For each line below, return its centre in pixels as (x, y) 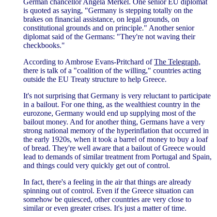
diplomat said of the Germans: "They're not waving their (109, 36)
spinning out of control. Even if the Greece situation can (108, 190)
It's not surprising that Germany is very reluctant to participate (117, 95)
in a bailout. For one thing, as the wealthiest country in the (112, 104)
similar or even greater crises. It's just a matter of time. (105, 208)
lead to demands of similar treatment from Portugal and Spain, (117, 156)
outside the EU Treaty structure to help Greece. (95, 79)
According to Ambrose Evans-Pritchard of (89, 62)
